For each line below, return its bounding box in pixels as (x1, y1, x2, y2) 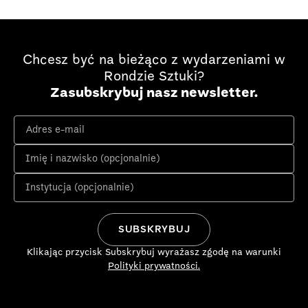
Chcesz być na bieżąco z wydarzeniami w (23, 54, 285, 68)
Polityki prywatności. (108, 261, 200, 271)
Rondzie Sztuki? (104, 70, 204, 85)
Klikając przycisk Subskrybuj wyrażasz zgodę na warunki (27, 247, 281, 257)
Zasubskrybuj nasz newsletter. (50, 87, 258, 101)
